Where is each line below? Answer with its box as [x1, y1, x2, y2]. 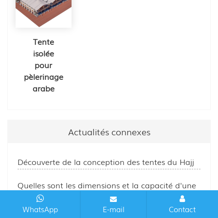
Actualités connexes [68, 125, 150, 138]
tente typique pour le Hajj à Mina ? [18, 190, 148, 202]
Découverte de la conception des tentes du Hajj [18, 155, 194, 167]
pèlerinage [23, 70, 63, 82]
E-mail [102, 203, 125, 214]
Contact [169, 203, 196, 214]
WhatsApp [22, 203, 58, 214]
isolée [33, 47, 54, 59]
